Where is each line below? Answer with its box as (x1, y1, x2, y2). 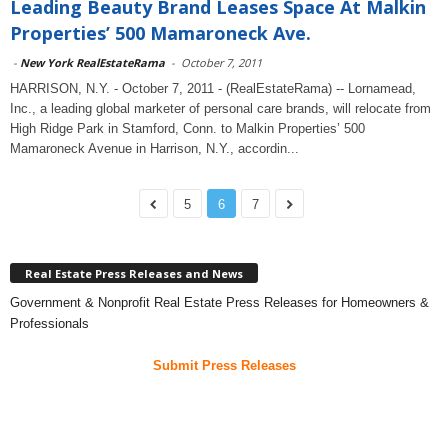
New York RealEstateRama (20, 55, 165, 70)
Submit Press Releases (152, 357, 296, 373)
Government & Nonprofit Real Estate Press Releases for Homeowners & (10, 294, 429, 310)
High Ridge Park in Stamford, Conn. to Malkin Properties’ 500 (10, 121, 365, 136)
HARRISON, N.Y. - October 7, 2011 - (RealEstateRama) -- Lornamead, (10, 81, 416, 96)
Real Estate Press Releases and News (25, 265, 243, 281)
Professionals (10, 315, 89, 331)
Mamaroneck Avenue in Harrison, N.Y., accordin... (10, 141, 299, 156)
